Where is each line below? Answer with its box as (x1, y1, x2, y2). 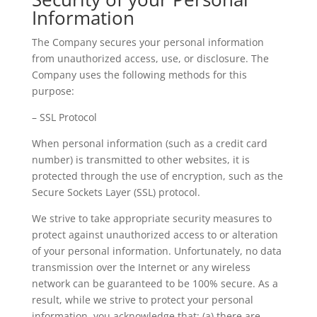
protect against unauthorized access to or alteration (31, 228, 278, 241)
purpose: (31, 84, 74, 98)
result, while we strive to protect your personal (31, 293, 253, 306)
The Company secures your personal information (31, 35, 264, 49)
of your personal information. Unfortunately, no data (31, 244, 282, 258)
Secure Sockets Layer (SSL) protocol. (31, 185, 200, 199)
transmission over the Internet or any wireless (31, 260, 250, 274)
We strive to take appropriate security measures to (31, 212, 272, 225)
